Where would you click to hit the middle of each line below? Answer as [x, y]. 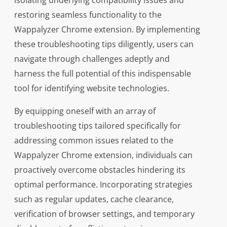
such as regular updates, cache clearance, [94, 199]
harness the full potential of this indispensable [102, 74]
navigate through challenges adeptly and [92, 59]
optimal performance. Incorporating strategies [103, 185]
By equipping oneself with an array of [85, 111]
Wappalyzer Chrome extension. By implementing [107, 30]
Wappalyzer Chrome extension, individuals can [103, 155]
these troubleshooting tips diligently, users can [104, 44]
